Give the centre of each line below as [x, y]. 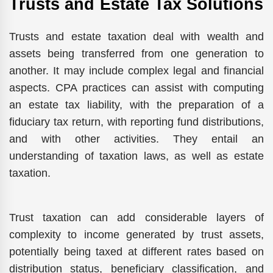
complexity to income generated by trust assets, [136, 234]
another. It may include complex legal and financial [136, 70]
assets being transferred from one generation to [136, 53]
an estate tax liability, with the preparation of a [136, 105]
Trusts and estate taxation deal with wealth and [136, 36]
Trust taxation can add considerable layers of [136, 217]
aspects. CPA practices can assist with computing [136, 87]
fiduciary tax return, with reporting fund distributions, [136, 122]
